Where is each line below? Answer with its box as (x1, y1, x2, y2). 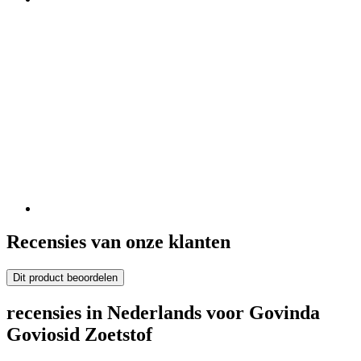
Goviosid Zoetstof (6, 324, 152, 346)
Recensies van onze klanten (6, 231, 230, 253)
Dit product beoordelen (13, 272, 118, 284)
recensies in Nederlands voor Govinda (6, 302, 320, 324)
